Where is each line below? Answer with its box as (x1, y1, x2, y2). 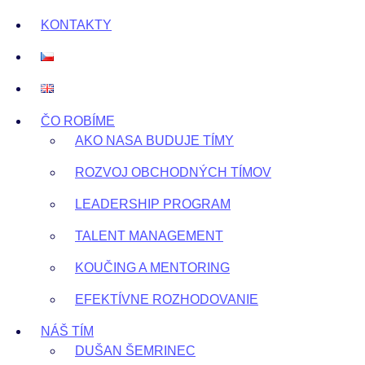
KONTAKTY (41, 18, 112, 32)
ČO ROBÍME (41, 114, 115, 128)
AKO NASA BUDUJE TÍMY (75, 134, 234, 147)
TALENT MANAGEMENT (75, 229, 223, 243)
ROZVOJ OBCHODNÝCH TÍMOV (75, 165, 271, 179)
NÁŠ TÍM (41, 324, 94, 338)
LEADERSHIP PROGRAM (75, 197, 231, 211)
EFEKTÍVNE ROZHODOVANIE (75, 292, 258, 306)
